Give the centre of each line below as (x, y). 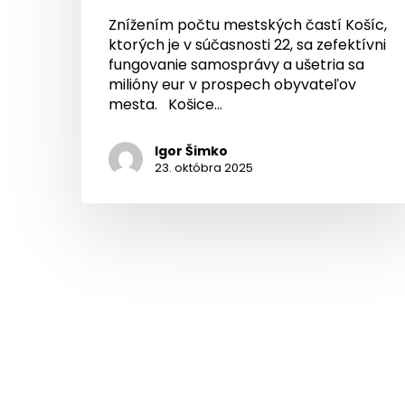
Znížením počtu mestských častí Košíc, (248, 24)
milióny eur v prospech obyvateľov (232, 84)
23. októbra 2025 (204, 167)
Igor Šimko (191, 151)
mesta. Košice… (165, 104)
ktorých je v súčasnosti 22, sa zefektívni (247, 44)
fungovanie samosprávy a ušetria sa (236, 64)
